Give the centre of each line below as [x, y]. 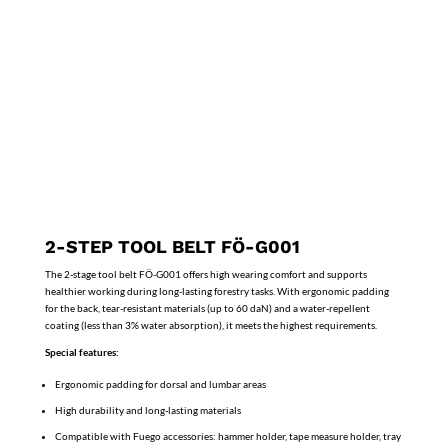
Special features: [81, 352]
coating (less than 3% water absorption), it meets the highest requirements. [210, 325]
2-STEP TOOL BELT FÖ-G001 [172, 247]
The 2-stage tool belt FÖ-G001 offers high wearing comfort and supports [205, 274]
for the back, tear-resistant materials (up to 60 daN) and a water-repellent [207, 308]
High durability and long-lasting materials [147, 410]
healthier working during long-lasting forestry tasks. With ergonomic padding [216, 291]
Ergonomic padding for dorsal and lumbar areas [160, 384]
